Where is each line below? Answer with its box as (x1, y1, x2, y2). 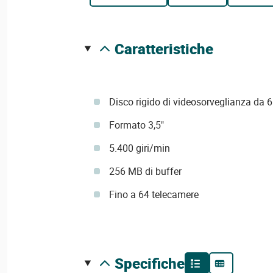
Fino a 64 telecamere (108, 188, 199, 201)
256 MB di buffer (108, 165, 182, 178)
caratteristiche (124, 39, 213, 58)
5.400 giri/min (108, 141, 170, 155)
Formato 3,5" (108, 118, 164, 132)
